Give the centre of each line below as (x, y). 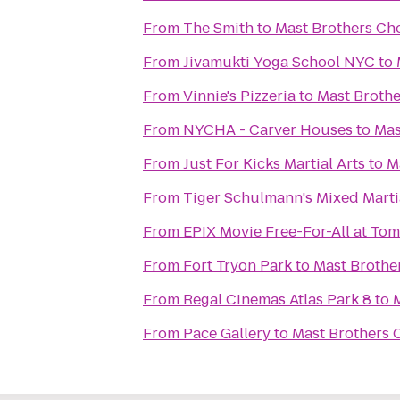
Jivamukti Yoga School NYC (279, 62)
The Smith (218, 28)
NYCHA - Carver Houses (268, 130)
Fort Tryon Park (237, 266)
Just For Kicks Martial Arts (274, 164)
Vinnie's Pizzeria (239, 96)
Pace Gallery (227, 333)
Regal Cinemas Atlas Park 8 (277, 300)
